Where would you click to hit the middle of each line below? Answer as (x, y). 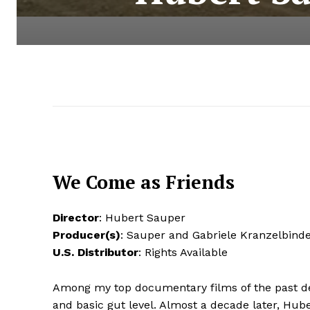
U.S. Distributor (95, 252)
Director (76, 217)
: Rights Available (183, 252)
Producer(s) (86, 235)
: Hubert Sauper (142, 217)
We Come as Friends (144, 182)
